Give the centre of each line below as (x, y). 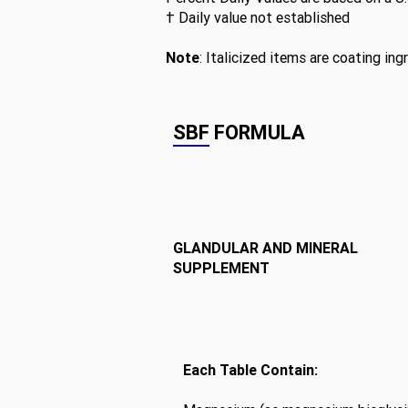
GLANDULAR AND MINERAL (265, 248)
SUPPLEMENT (221, 268)
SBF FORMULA (239, 133)
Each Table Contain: (250, 370)
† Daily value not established (258, 17)
